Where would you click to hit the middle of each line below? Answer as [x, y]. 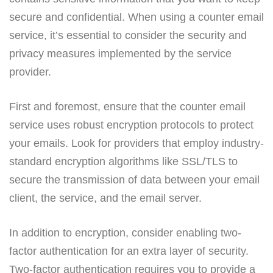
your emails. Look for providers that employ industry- [136, 143]
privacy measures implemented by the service [120, 53]
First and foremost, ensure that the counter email [127, 106]
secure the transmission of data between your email [134, 179]
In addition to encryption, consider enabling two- [125, 232]
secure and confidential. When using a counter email [136, 17]
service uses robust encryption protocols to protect [131, 125]
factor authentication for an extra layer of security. [129, 251]
